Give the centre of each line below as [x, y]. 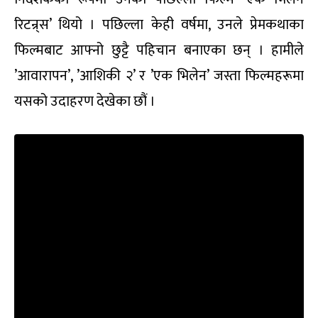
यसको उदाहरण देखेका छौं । [85, 102]
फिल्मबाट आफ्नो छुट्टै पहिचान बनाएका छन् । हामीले [159, 51]
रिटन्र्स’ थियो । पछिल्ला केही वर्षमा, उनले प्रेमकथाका [159, 25]
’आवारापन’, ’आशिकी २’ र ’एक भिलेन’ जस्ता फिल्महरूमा [159, 76]
